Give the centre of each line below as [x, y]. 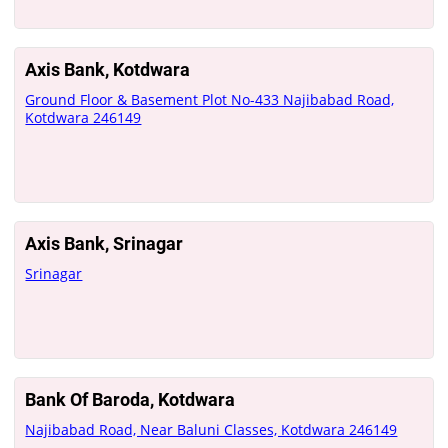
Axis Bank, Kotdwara [108, 69]
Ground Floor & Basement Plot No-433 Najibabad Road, [210, 99]
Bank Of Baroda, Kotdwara [130, 399]
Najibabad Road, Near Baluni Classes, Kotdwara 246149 [211, 429]
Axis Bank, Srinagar [104, 243]
